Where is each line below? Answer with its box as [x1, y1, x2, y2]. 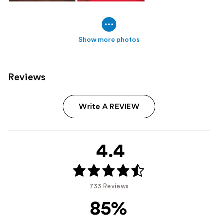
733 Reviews [89, 182, 129, 189]
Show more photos [78, 36, 140, 44]
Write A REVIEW [79, 103, 139, 111]
